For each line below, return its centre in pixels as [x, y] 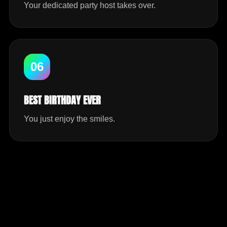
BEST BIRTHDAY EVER [62, 100]
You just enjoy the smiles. [69, 119]
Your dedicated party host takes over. [90, 5]
